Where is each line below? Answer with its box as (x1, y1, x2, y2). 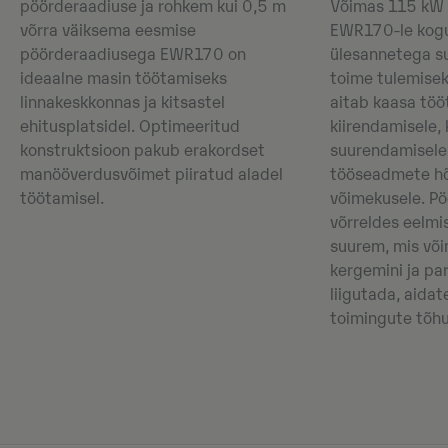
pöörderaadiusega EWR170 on (20, 46, 246, 65)
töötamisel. (20, 190, 104, 209)
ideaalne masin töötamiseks (20, 70, 227, 89)
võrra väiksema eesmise (20, 22, 196, 41)
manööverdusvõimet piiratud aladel (20, 166, 283, 185)
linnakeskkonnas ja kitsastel (20, 94, 225, 113)
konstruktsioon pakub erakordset (20, 142, 265, 161)
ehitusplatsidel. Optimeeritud (20, 118, 240, 137)
